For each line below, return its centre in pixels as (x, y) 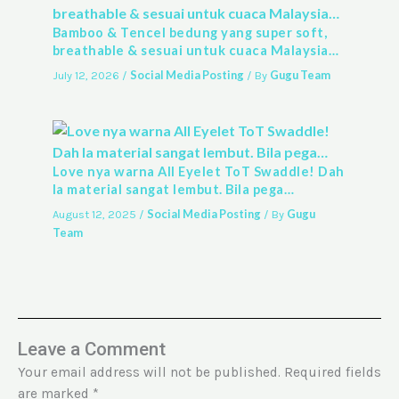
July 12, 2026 (87, 75)
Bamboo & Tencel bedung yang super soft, (190, 33)
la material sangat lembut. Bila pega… (173, 190)
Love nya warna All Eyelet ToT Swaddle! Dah (198, 172)
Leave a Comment (92, 349)
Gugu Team (300, 74)
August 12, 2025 (95, 214)
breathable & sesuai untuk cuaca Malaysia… (195, 51)
